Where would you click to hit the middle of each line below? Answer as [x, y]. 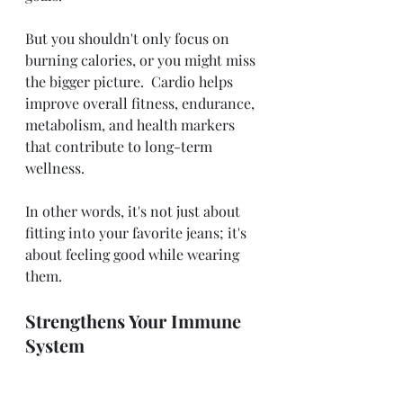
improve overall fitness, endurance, [142, 103]
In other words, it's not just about [134, 210]
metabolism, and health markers [132, 124]
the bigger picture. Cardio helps [131, 81]
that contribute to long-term [121, 146]
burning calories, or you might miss [142, 59]
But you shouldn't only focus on [129, 38]
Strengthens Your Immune [135, 320]
